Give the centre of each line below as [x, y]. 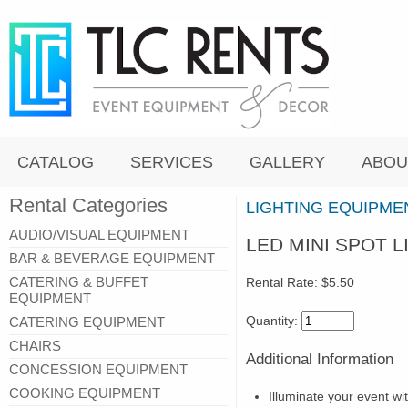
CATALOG [56, 162]
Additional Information [320, 360]
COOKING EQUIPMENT [85, 393]
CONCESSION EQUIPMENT [98, 369]
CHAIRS [35, 346]
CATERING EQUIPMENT [87, 322]
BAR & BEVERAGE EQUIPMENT [112, 258]
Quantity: [274, 321]
